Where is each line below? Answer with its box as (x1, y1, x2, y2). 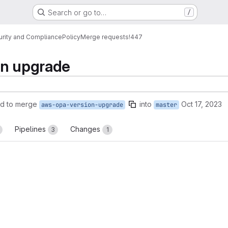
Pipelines (15, 125, 48, 133)
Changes (70, 125, 102, 133)
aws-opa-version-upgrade (41, 101, 123, 109)
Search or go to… (47, 8, 106, 17)
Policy (62, 33, 80, 41)
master (156, 101, 177, 109)
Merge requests (80, 33, 129, 41)
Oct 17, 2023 (181, 100, 222, 108)
